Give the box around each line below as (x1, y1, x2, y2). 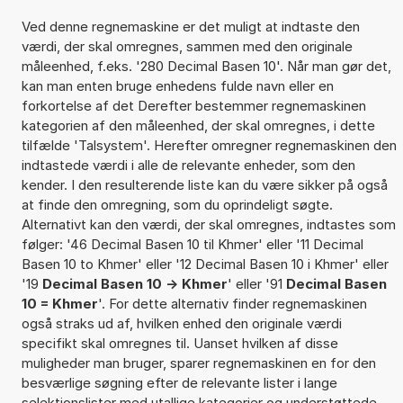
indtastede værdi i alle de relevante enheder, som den (21, 156, 355, 174)
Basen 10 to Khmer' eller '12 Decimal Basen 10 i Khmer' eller (21, 255, 389, 273)
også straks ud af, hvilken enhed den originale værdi (21, 314, 342, 332)
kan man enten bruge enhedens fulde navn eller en (21, 76, 334, 94)
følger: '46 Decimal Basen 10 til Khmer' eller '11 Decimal (21, 235, 363, 253)
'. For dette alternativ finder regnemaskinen (97, 294, 367, 312)
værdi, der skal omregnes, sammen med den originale (21, 37, 353, 55)
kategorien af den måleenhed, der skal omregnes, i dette (21, 116, 375, 134)
